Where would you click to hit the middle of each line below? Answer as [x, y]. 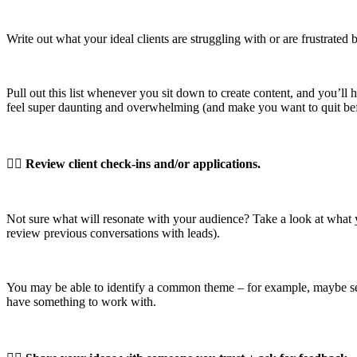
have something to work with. [81, 301]
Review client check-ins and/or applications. [143, 163]
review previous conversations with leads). [113, 233]
